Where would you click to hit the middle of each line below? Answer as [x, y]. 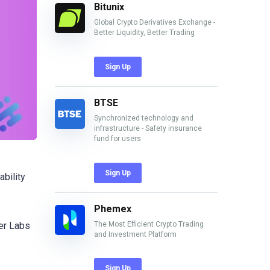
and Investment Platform [135, 234]
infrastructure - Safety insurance [148, 128]
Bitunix [109, 7]
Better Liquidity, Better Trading [144, 33]
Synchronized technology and [144, 118]
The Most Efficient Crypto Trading [149, 224]
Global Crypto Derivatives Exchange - [155, 23]
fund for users [118, 138]
